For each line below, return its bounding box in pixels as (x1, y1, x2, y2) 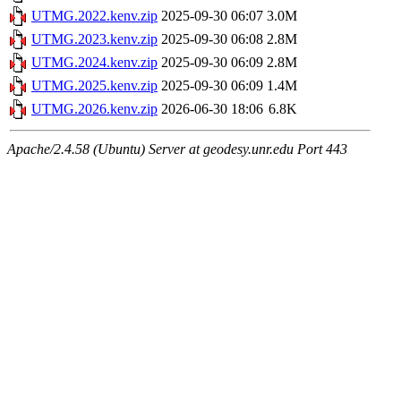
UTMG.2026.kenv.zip (31, 101, 158, 117)
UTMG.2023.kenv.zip (31, 31, 158, 47)
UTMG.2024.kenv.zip (31, 55, 158, 71)
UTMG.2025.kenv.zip (31, 78, 158, 94)
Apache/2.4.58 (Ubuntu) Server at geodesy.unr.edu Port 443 (7, 141, 347, 158)
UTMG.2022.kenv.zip (31, 8, 158, 24)
